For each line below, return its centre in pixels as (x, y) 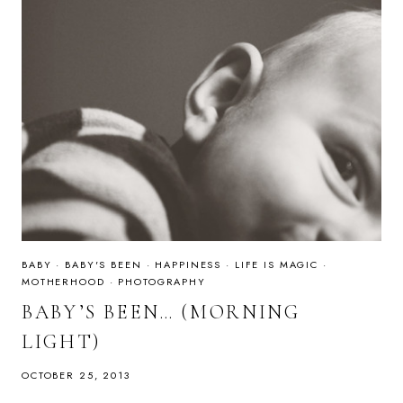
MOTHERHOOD (63, 282)
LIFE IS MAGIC (277, 265)
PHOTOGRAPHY (162, 282)
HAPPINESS (188, 265)
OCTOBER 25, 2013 (76, 375)
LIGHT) (62, 341)
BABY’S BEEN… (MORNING (161, 312)
